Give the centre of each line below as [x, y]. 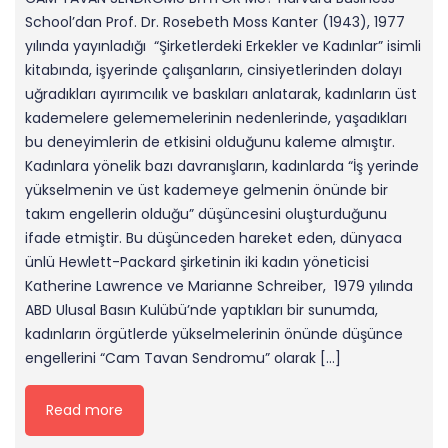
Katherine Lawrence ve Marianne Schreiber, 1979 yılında [219, 286]
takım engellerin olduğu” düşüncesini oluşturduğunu [206, 214]
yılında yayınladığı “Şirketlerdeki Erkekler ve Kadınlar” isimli [223, 46]
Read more [84, 410]
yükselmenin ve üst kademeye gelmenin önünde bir [206, 190]
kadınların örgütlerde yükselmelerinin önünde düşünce [214, 334]
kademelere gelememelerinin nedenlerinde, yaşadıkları [216, 118]
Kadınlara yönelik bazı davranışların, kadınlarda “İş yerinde [222, 166]
